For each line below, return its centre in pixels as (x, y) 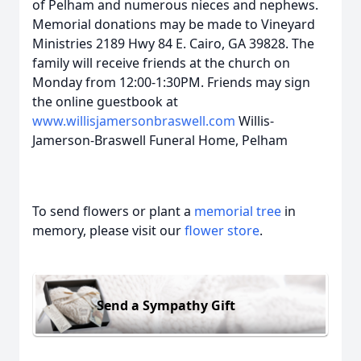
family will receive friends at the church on (161, 63)
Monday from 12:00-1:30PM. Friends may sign (171, 82)
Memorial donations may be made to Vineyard (174, 24)
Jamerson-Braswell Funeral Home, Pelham (162, 140)
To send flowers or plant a (113, 211)
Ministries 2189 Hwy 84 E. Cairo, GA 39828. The (173, 44)
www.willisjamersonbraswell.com (134, 121)
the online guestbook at (105, 102)
